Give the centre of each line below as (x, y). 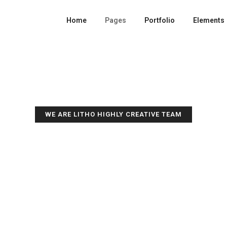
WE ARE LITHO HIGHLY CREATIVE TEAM (113, 114)
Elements (209, 20)
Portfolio (159, 20)
